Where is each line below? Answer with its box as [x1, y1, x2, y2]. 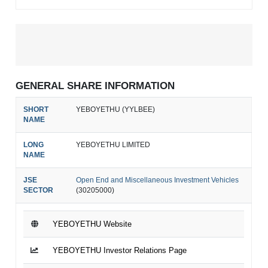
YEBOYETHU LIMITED [76, 140, 151, 149]
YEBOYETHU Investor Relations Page [53, 245, 187, 255]
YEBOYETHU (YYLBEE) [76, 105, 156, 114]
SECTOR [23, 185, 54, 194]
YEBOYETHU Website [53, 219, 132, 229]
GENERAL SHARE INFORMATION [16, 80, 175, 92]
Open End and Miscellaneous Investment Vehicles [76, 175, 239, 184]
